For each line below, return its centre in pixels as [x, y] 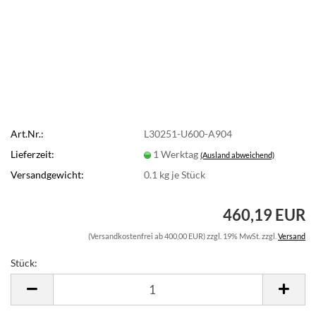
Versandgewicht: [47, 174]
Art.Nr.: [27, 133]
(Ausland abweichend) [238, 154]
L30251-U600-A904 [188, 133]
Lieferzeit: [32, 154]
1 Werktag [177, 154]
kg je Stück [182, 174]
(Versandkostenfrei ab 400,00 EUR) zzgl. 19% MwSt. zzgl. [183, 236]
